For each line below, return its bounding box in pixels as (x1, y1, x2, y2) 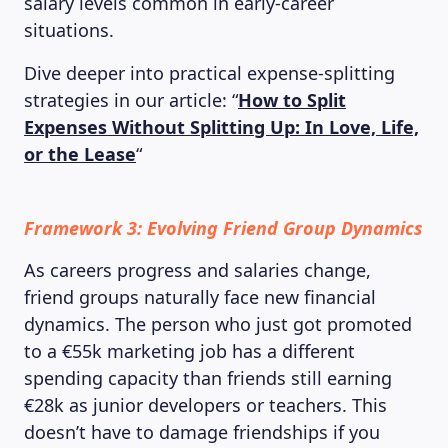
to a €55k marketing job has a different (24, 339, 355, 363)
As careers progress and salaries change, (24, 258, 371, 282)
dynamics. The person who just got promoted (24, 312, 412, 336)
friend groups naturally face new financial (24, 285, 376, 309)
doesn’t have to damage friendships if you (24, 420, 380, 444)
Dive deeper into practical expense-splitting (24, 61, 395, 85)
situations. (24, 18, 114, 42)
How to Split (238, 88, 346, 112)
